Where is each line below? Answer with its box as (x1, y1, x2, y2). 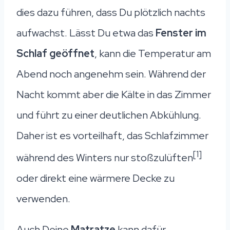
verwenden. (16, 191, 70, 205)
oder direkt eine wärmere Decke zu (16, 171, 175, 185)
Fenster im (156, 26, 206, 40)
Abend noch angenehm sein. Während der (16, 67, 206, 81)
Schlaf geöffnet (16, 46, 94, 60)
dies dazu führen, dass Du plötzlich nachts (16, 5, 205, 19)
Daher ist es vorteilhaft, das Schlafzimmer (16, 128, 208, 142)
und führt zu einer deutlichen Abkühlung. (16, 108, 201, 122)
